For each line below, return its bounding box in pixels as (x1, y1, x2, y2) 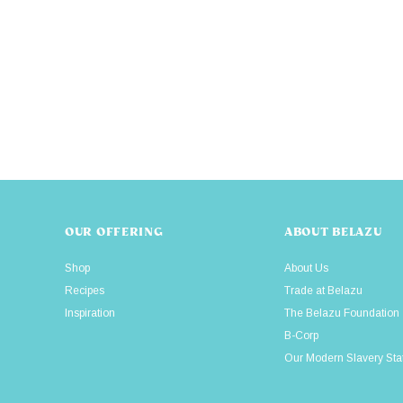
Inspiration (65, 307, 115, 320)
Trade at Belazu (284, 284, 363, 298)
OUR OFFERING (65, 225, 164, 240)
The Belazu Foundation (284, 307, 399, 320)
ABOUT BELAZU (284, 225, 382, 240)
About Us (284, 262, 328, 275)
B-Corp (284, 329, 318, 343)
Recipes (65, 284, 104, 298)
